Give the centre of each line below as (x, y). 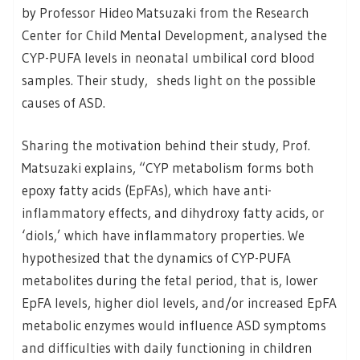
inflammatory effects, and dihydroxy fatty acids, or (173, 213)
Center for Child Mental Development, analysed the (174, 35)
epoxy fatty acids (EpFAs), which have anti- (147, 190)
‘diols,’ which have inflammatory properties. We (163, 235)
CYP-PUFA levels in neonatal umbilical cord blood (168, 57)
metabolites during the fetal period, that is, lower (170, 280)
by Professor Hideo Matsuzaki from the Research (166, 12)
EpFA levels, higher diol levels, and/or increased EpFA (179, 303)
